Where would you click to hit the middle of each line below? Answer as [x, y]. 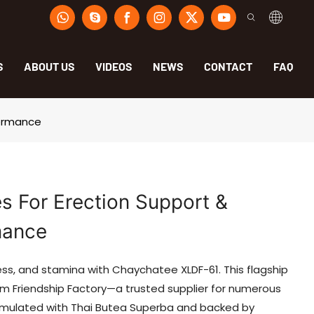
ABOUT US [49, 66]
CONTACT [228, 66]
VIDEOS [114, 66]
